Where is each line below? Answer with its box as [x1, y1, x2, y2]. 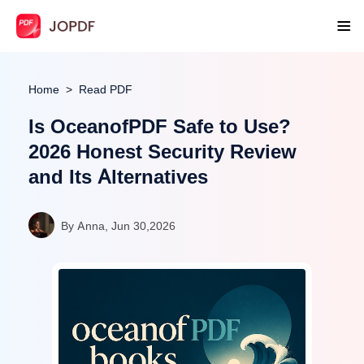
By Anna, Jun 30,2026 [61, 218, 175, 232]
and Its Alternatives [28, 165, 208, 188]
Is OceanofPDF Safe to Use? [28, 115, 291, 138]
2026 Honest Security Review [28, 140, 297, 163]
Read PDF [79, 82, 132, 96]
